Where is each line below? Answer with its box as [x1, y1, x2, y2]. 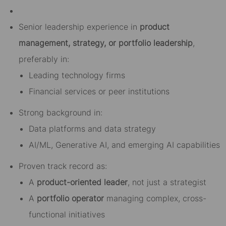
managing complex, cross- [103, 193, 206, 204]
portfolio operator [36, 193, 104, 204]
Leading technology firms [28, 70, 125, 81]
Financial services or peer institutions [28, 86, 169, 97]
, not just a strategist [127, 177, 206, 188]
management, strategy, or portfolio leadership [18, 38, 193, 48]
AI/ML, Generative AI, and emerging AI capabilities [28, 140, 220, 150]
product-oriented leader [36, 177, 128, 188]
